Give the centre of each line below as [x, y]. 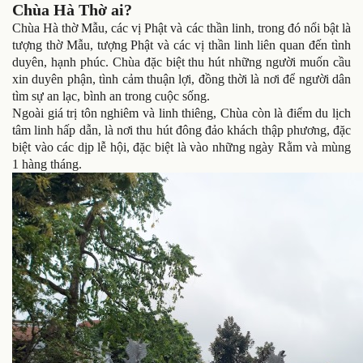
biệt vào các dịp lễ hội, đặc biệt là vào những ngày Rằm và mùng [181, 147]
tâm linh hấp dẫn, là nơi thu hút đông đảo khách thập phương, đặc [181, 130]
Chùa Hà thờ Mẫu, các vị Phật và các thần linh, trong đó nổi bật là [181, 28]
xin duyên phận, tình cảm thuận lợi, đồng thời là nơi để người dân [181, 79]
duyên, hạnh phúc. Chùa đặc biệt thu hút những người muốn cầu [181, 62]
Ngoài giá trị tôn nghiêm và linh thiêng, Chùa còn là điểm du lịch [181, 113]
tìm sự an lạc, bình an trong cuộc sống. [111, 96]
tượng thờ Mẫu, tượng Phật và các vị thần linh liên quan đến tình [181, 45]
